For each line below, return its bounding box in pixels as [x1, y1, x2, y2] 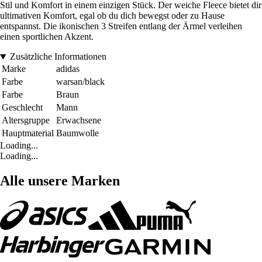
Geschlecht [2, 102, 43, 113]
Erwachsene [56, 115, 101, 126]
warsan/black [56, 77, 105, 87]
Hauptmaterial [2, 128, 54, 139]
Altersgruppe [2, 115, 50, 126]
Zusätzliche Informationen [9, 51, 106, 62]
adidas [56, 64, 80, 74]
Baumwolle [56, 128, 99, 139]
